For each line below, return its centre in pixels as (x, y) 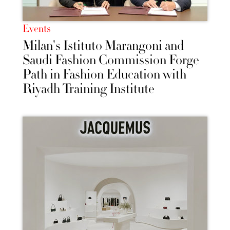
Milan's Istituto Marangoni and (103, 46)
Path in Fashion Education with (104, 75)
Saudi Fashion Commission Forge (111, 60)
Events (36, 29)
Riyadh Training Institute (89, 89)
